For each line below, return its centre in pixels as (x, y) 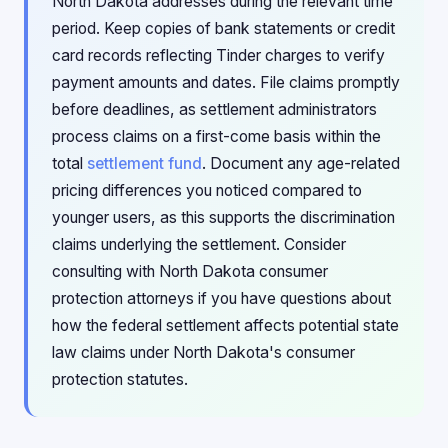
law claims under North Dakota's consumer (203, 352)
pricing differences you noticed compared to (207, 190)
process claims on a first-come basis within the (216, 136)
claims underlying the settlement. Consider (199, 244)
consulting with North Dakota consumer (190, 271)
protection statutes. (120, 379)
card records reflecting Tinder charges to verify (218, 55)
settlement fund (144, 163)
